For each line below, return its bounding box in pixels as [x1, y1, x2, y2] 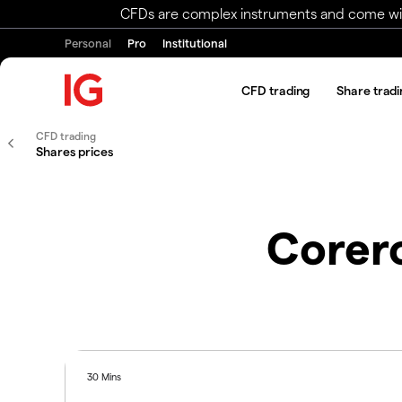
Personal [65, 36, 111, 49]
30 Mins [87, 370, 122, 382]
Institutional [162, 36, 227, 49]
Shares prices [36, 144, 113, 159]
